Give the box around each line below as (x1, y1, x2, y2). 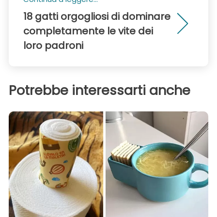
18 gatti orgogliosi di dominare (23, 10, 170, 24)
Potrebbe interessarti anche (9, 81, 190, 100)
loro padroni (23, 39, 83, 53)
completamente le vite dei (23, 24, 153, 38)
